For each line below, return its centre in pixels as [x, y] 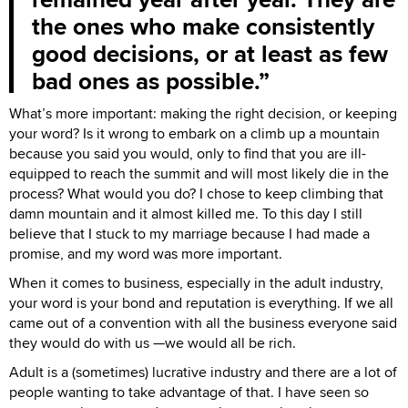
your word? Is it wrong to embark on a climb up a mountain [194, 133]
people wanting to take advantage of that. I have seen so [189, 392]
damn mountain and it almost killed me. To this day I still [186, 214]
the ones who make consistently [203, 26]
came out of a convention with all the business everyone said [203, 323]
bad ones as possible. [145, 81]
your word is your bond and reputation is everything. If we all [201, 303]
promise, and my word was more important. [146, 254]
